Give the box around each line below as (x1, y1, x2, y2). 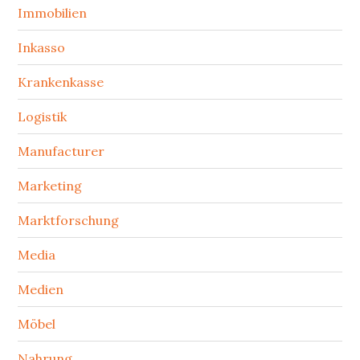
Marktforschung (18, 212, 120, 228)
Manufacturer (18, 143, 105, 159)
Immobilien (18, 5, 88, 21)
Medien (18, 281, 64, 297)
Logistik (18, 108, 67, 125)
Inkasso (18, 39, 66, 55)
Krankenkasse (18, 74, 104, 90)
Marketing (18, 178, 83, 194)
